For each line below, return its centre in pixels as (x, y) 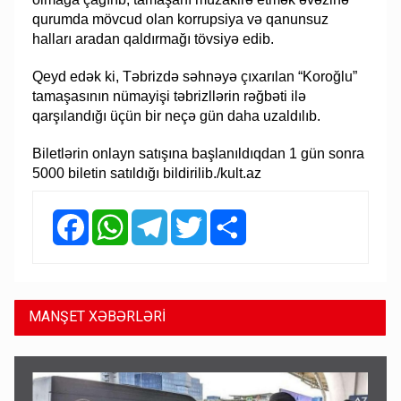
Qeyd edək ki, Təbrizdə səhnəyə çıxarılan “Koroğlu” (195, 76)
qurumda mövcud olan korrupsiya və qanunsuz (181, 19)
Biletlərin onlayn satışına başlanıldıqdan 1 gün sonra (199, 153)
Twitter (228, 216)
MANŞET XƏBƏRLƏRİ (98, 316)
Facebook (118, 216)
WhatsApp (158, 216)
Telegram (195, 216)
